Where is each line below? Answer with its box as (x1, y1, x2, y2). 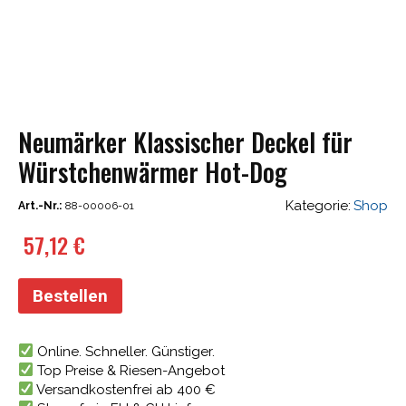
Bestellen (33, 285, 108, 306)
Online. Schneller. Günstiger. (34, 343, 216, 360)
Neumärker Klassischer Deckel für (18, 123, 353, 160)
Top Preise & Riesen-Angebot (34, 362, 226, 379)
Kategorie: (285, 197, 351, 214)
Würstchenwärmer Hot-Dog (18, 153, 287, 190)
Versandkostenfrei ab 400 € (34, 381, 217, 398)
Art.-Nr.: (18, 199, 62, 212)
